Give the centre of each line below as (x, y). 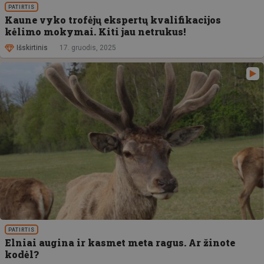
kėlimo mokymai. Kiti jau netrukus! (95, 31)
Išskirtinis (32, 48)
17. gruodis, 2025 (88, 48)
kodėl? (22, 254)
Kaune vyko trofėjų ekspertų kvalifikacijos (113, 19)
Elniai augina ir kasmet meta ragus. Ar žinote (120, 242)
